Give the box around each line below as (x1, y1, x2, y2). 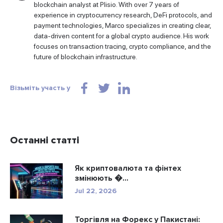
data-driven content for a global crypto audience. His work (34, 32, 209, 40)
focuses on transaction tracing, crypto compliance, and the (34, 42, 211, 51)
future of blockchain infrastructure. (34, 53, 137, 61)
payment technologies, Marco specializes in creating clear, (34, 21, 211, 30)
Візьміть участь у (10, 84, 70, 93)
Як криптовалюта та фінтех (75, 163, 181, 174)
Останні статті (10, 134, 79, 147)
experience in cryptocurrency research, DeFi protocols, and (34, 11, 212, 19)
